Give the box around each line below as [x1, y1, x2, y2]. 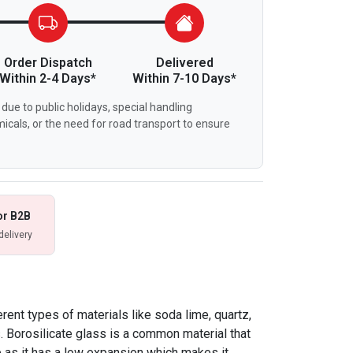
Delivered [155, 55, 214, 70]
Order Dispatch [3, 55, 92, 70]
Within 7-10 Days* [132, 71, 237, 86]
